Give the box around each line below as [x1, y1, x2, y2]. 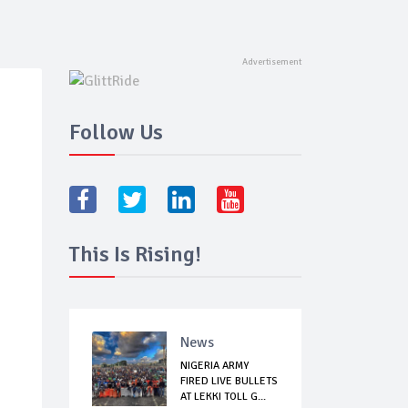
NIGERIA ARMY [180, 359, 249, 373]
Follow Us [69, 118, 163, 147]
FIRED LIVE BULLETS [180, 374, 278, 389]
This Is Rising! [69, 240, 201, 269]
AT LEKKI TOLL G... [180, 390, 266, 404]
